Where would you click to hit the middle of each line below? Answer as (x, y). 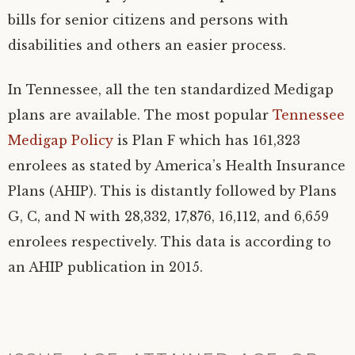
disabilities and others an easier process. (147, 45)
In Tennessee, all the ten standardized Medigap (171, 90)
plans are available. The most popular (140, 115)
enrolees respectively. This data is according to (170, 242)
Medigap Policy (61, 140)
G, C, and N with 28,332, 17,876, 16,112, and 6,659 (168, 216)
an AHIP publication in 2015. (105, 267)
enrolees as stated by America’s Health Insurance (177, 166)
